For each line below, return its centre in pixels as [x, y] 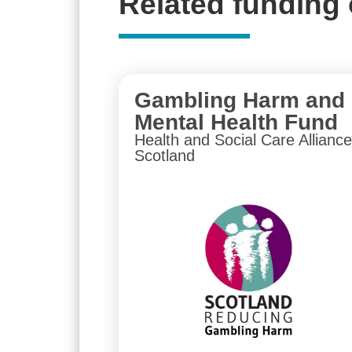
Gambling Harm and [239, 101]
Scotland [164, 156]
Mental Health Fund [236, 123]
